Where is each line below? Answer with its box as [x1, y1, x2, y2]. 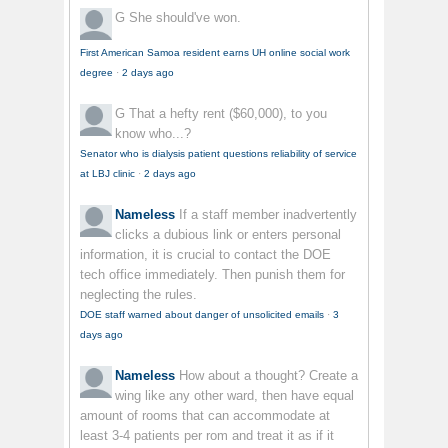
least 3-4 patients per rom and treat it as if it [80, 428, 334, 444]
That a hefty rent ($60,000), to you [129, 106, 327, 122]
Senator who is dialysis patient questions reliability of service [80, 148, 357, 160]
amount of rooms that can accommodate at [80, 408, 330, 424]
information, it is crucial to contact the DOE [80, 247, 331, 263]
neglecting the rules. [80, 287, 197, 303]
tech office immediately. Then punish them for [80, 267, 345, 283]
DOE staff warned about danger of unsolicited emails [80, 309, 324, 321]
